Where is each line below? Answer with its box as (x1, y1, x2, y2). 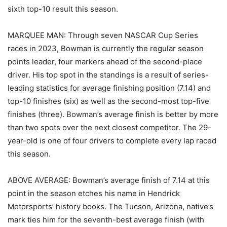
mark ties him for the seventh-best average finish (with (8, 215, 204, 225)
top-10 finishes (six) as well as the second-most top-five (8, 96, 209, 106)
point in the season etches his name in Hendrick (8, 188, 180, 199)
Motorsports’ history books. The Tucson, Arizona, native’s (8, 202, 213, 212)
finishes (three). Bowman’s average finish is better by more (8, 109, 218, 120)
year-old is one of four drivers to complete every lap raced (8, 136, 216, 146)
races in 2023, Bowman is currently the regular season (8, 44, 204, 54)
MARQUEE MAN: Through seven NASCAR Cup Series (8, 30, 198, 41)
